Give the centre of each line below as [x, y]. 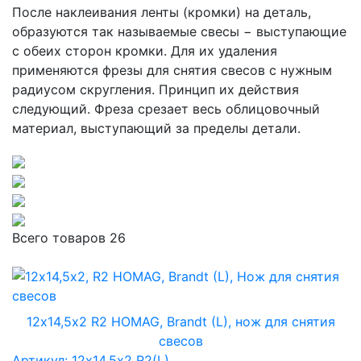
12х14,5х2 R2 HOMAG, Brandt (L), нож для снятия [180, 322]
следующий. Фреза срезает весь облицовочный [166, 109]
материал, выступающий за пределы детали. [156, 128]
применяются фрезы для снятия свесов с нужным [172, 70]
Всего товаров [61, 238]
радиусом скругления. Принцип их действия [156, 89]
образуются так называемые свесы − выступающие [179, 31]
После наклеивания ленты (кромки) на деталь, [162, 12]
